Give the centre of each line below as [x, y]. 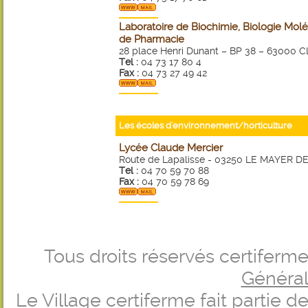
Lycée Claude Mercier [171, 148]
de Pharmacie [152, 39]
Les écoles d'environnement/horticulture [206, 125]
